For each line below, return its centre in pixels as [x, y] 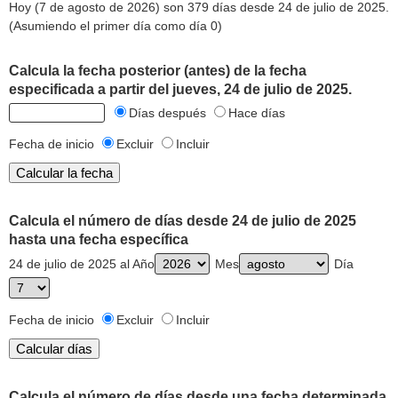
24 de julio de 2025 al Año [82, 264]
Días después [169, 113]
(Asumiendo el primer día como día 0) [115, 26]
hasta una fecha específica [99, 239]
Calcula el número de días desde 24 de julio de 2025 [183, 221]
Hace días [257, 113]
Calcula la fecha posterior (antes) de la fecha [158, 71]
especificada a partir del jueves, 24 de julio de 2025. [180, 89]
